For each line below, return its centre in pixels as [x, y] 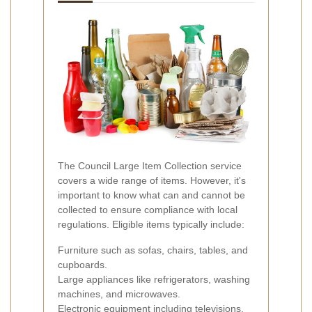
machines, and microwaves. [119, 294]
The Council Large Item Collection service [150, 165]
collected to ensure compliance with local [148, 209]
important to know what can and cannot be [151, 195]
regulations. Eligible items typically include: [151, 224]
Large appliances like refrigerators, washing [154, 279]
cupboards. [83, 264]
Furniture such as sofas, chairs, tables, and [153, 250]
